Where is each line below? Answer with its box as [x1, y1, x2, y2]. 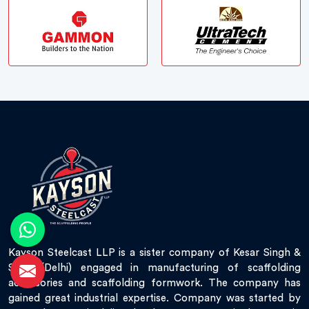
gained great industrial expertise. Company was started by [8, 292, 301, 303]
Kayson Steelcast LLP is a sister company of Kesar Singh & [8, 247, 301, 258]
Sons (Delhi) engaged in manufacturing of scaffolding [8, 262, 301, 273]
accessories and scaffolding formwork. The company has [8, 277, 301, 288]
